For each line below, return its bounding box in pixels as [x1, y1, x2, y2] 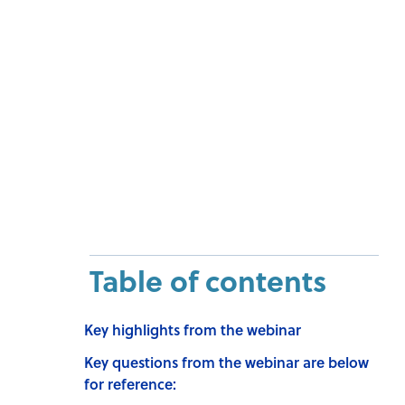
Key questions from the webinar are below [83, 352, 369, 373]
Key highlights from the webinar [83, 319, 301, 341]
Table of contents [89, 259, 326, 302]
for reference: [83, 373, 176, 395]
